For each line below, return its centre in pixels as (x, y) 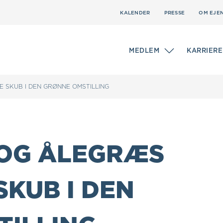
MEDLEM (144, 51)
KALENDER (135, 12)
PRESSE (174, 12)
